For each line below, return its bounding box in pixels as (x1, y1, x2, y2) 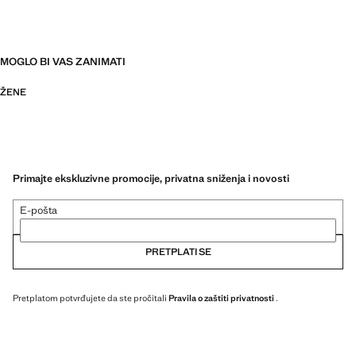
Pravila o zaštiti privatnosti (168, 292, 274, 304)
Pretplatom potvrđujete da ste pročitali (13, 292, 168, 304)
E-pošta (20, 203, 57, 217)
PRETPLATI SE (145, 245, 211, 258)
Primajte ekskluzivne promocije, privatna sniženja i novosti (13, 171, 289, 185)
